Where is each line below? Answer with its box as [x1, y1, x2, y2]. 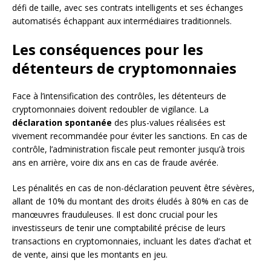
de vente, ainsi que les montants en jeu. [12, 249, 168, 261]
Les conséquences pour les [12, 39, 203, 60]
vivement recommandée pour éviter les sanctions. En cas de [12, 130, 247, 142]
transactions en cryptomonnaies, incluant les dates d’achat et [12, 235, 252, 247]
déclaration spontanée [12, 117, 112, 129]
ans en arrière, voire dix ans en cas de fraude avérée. [12, 157, 218, 169]
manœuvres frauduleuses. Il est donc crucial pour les [12, 209, 218, 221]
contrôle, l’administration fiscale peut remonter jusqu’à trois [12, 143, 245, 155]
